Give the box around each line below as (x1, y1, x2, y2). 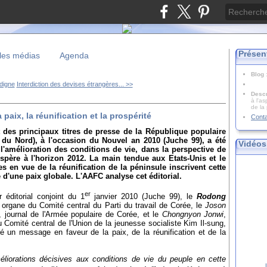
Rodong (197, 191, 226, 201)
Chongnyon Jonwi (162, 209, 223, 219)
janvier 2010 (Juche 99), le (90, 191, 197, 201)
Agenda (60, 51, 89, 60)
